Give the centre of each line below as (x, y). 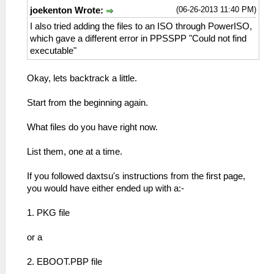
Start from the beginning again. (87, 103)
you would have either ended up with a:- (106, 189)
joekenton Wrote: (68, 10)
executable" (53, 51)
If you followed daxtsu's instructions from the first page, (136, 176)
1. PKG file (48, 213)
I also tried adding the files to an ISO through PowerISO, (141, 27)
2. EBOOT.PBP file (65, 262)
